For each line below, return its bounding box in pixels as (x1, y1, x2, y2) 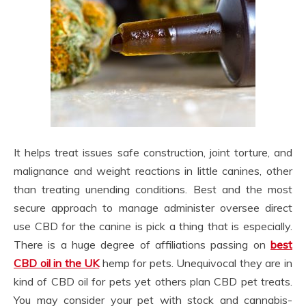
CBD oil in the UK (14, 256, 100, 270)
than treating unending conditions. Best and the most (14, 182, 292, 197)
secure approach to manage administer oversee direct (14, 201, 292, 215)
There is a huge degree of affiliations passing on (14, 238, 270, 252)
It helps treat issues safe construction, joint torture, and (14, 145, 292, 160)
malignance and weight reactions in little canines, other (14, 164, 292, 178)
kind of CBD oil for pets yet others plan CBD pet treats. (14, 275, 292, 289)
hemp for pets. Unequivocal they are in (99, 256, 293, 270)
